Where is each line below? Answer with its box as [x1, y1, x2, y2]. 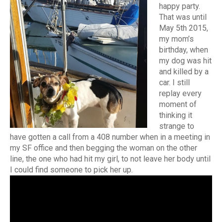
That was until [159, 12, 207, 22]
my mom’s [159, 34, 194, 44]
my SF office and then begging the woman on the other [10, 143, 197, 153]
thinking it [159, 111, 192, 120]
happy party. [159, 1, 200, 11]
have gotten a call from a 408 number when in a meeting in [10, 132, 210, 142]
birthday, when [159, 45, 208, 55]
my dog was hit [159, 56, 212, 66]
